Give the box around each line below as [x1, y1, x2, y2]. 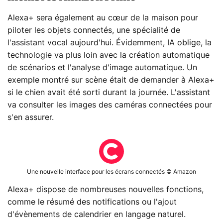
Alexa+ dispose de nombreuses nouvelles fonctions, [7, 186, 204, 194]
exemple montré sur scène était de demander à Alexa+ [7, 76, 215, 85]
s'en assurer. [7, 113, 54, 122]
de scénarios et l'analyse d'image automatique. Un [7, 64, 197, 72]
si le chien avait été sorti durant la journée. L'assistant [7, 89, 210, 97]
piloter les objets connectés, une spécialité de [7, 26, 180, 35]
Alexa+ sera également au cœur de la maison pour [7, 14, 198, 22]
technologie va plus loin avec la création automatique [7, 51, 210, 60]
